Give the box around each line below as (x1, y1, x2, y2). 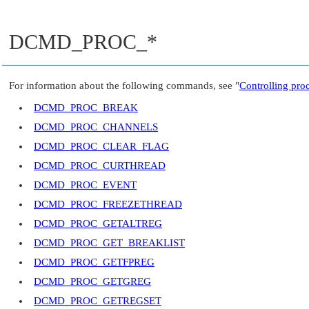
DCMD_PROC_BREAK (34, 102, 138, 114)
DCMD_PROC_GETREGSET (34, 295, 161, 307)
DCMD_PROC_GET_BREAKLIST (34, 237, 185, 249)
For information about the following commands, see (9, 80, 235, 91)
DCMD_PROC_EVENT (34, 179, 137, 191)
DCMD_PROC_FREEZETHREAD (34, 199, 182, 210)
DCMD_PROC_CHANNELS (34, 121, 158, 133)
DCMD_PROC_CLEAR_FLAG (34, 141, 169, 152)
